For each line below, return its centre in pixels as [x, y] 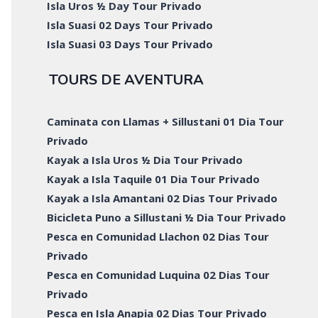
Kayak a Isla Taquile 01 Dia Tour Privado [154, 179]
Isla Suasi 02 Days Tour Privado [130, 24]
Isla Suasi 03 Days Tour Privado [130, 44]
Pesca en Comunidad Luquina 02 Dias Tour [159, 275]
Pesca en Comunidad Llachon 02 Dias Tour [158, 237]
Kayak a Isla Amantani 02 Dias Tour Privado [163, 198]
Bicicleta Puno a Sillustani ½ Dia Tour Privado [167, 218]
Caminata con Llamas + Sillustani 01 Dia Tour [166, 122]
